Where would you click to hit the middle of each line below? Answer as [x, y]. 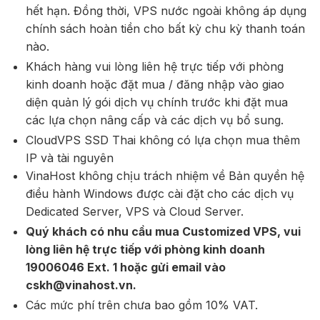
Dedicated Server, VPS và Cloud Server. [134, 212]
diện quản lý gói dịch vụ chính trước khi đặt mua [156, 102]
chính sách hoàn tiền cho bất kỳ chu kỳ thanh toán [165, 29]
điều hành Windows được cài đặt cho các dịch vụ [159, 194]
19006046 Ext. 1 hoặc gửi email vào [125, 267]
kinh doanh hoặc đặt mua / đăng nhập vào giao [155, 85]
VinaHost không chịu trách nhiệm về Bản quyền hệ [165, 176]
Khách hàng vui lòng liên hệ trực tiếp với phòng [154, 67]
